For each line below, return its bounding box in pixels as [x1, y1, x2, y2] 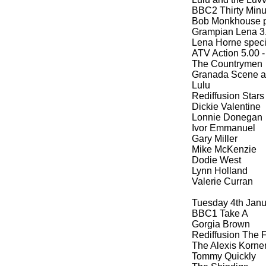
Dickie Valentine [192, 102, 261, 112]
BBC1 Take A [192, 208, 248, 218]
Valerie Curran [192, 176, 253, 186]
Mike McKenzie [192, 144, 256, 154]
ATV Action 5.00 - [192, 48, 265, 58]
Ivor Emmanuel [192, 123, 255, 133]
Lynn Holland [192, 166, 248, 176]
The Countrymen [192, 59, 262, 69]
